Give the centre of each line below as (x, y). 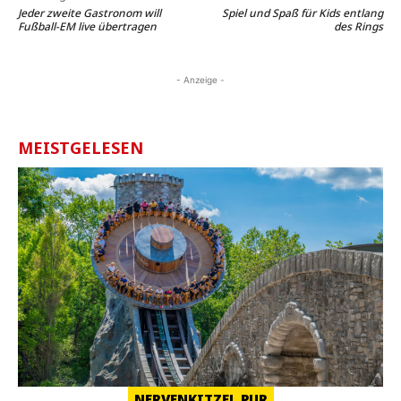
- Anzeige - (200, 79)
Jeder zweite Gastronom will (90, 13)
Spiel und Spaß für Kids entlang (302, 13)
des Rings (358, 26)
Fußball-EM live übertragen (87, 26)
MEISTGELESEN (81, 147)
